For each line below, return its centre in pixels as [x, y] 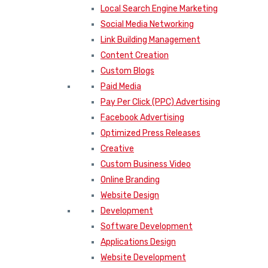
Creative [117, 148]
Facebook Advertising [142, 117]
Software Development [147, 226]
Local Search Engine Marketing [159, 8]
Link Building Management [150, 39]
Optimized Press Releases [150, 133]
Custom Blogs [127, 71]
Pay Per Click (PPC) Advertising [160, 102]
